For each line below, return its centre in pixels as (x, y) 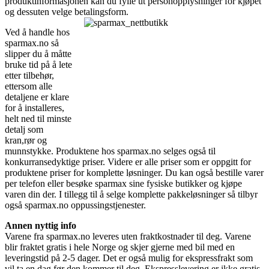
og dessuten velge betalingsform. (67, 11)
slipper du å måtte (38, 53)
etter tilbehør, (29, 75)
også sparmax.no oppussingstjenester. (75, 205)
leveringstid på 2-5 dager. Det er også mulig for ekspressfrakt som (129, 258)
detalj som (24, 129)
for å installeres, (35, 107)
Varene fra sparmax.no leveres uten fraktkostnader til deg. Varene (128, 236)
